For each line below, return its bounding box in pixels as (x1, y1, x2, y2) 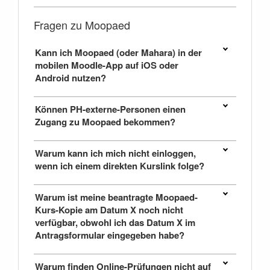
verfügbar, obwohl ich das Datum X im (35, 216, 195, 230)
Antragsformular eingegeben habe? (35, 228, 184, 242)
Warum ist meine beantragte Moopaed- (35, 190, 198, 204)
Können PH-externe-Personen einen (35, 102, 186, 116)
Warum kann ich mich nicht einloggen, (35, 146, 196, 160)
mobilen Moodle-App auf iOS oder (35, 58, 178, 72)
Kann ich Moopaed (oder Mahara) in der (35, 46, 202, 60)
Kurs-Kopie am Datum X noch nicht (35, 203, 183, 217)
